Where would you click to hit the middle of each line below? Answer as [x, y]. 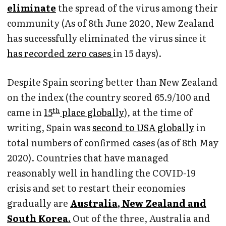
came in [25, 112]
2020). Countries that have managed [88, 158]
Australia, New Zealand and [138, 203]
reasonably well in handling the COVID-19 [101, 173]
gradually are [39, 203]
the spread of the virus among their [137, 8]
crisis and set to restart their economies [96, 188]
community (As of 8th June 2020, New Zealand [111, 23]
